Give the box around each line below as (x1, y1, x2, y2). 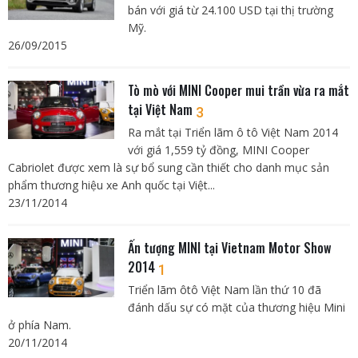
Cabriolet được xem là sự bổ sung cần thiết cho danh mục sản (8, 159, 329, 175)
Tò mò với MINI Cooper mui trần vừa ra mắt (127, 80, 349, 100)
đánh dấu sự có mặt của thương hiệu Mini (127, 300, 345, 316)
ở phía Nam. (8, 317, 71, 333)
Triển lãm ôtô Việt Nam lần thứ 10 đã (127, 282, 321, 298)
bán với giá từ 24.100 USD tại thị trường (127, 2, 333, 18)
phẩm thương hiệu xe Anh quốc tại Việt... (8, 177, 215, 193)
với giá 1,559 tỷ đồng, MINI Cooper (127, 141, 309, 157)
